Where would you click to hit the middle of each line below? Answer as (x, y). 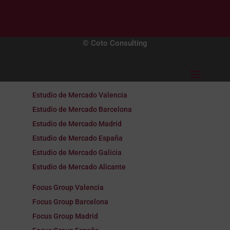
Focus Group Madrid (65, 216)
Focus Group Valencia (68, 188)
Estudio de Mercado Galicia (77, 153)
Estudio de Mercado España (77, 138)
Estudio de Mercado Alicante (79, 167)
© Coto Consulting (115, 43)
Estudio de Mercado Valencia (80, 95)
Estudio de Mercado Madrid (77, 124)
